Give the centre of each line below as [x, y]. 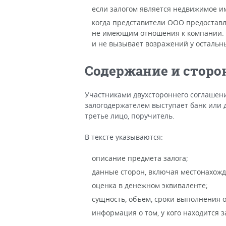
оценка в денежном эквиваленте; [150, 185]
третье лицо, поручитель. [130, 116]
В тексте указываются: [124, 137]
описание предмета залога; [140, 158]
